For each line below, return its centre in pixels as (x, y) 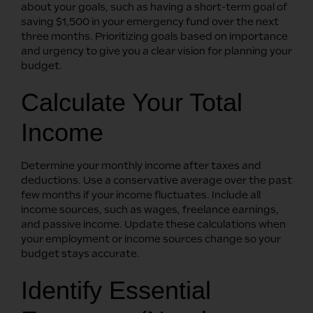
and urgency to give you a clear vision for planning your (156, 51)
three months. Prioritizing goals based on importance (154, 36)
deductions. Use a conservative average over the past (156, 180)
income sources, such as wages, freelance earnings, (150, 209)
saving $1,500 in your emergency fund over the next (150, 21)
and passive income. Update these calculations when (153, 224)
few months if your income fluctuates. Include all (141, 195)
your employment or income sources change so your (151, 239)
